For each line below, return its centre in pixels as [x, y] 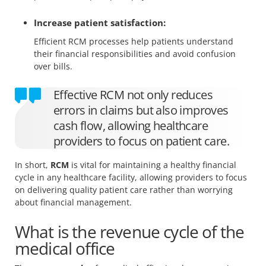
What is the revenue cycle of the [130, 231]
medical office [65, 248]
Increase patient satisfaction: [100, 23]
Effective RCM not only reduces [133, 94]
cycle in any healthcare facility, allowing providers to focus [131, 177]
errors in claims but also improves [141, 110]
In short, [33, 164]
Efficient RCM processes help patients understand [134, 41]
